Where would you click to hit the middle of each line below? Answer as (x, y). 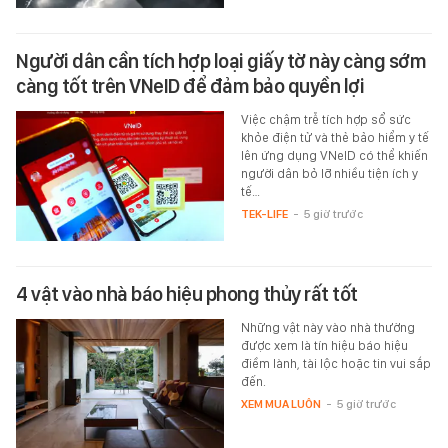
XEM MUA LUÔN (280, 404)
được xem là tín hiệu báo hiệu (324, 346)
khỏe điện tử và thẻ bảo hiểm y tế (334, 138)
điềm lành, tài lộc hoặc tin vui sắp (335, 364)
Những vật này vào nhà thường (327, 328)
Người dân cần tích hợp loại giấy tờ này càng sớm (221, 61)
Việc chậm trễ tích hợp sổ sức (325, 120)
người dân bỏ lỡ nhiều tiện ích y (329, 174)
